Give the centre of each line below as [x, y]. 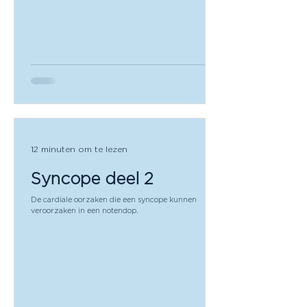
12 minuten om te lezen [79, 149]
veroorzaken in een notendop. [85, 210]
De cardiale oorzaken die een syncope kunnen [114, 199]
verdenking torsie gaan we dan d [90, 9]
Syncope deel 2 [92, 178]
